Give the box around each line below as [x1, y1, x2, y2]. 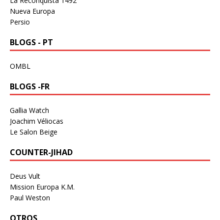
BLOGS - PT [10, 36, 53, 48]
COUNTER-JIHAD [10, 146, 73, 158]
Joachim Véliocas [10, 116, 63, 126]
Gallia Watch [10, 105, 49, 115]
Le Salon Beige [10, 127, 57, 137]
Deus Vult [10, 171, 40, 181]
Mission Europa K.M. [10, 182, 75, 192]
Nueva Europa [10, 6, 55, 16]
